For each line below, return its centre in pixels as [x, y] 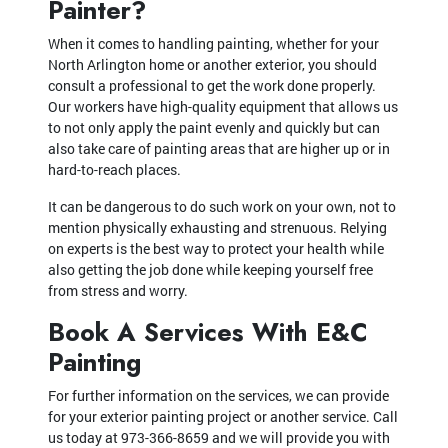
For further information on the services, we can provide [218, 395]
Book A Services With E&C [208, 331]
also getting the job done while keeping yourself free [210, 269]
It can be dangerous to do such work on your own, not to [222, 206]
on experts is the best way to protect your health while [216, 248]
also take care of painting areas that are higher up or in [219, 148]
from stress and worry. [118, 290]
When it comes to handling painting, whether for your [213, 43]
